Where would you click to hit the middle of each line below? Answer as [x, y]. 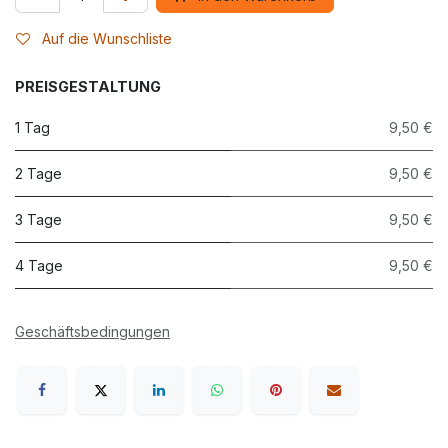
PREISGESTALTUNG [88, 86]
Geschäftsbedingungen [92, 331]
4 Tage [39, 265]
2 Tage [38, 173]
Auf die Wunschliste [107, 38]
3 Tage [38, 219]
